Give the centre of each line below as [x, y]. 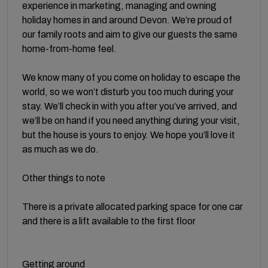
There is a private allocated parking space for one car [133, 206]
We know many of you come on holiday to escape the [131, 77]
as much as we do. [60, 149]
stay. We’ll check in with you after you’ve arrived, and [130, 106]
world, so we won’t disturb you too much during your [128, 92]
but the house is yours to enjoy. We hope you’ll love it [129, 135]
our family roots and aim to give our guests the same [130, 34]
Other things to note [64, 178]
